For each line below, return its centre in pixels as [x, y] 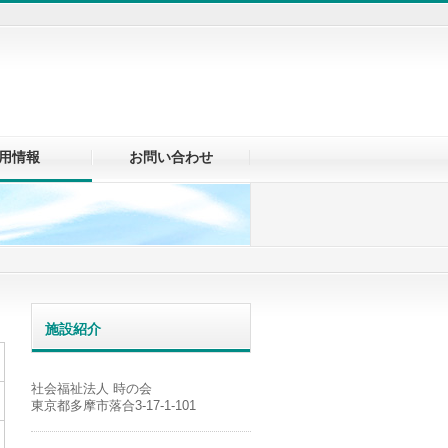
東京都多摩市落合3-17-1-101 [113, 405]
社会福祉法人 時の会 [91, 388]
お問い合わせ [170, 157]
